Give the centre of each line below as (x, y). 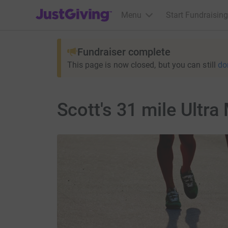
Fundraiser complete (124, 52)
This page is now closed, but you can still (141, 65)
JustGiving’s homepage (77, 8)
